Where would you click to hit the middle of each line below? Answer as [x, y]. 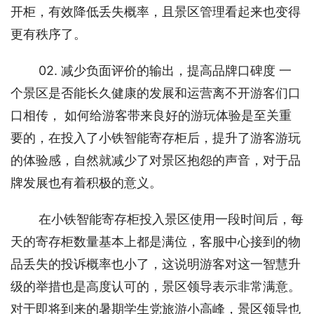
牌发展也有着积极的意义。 [88, 183]
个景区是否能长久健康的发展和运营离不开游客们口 [156, 93]
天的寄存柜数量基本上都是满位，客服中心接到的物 [156, 241]
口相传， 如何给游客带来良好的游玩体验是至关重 [151, 115]
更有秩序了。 [50, 34]
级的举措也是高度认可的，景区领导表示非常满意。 [156, 286]
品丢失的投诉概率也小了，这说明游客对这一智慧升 [156, 264]
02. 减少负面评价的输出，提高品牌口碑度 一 [165, 70]
